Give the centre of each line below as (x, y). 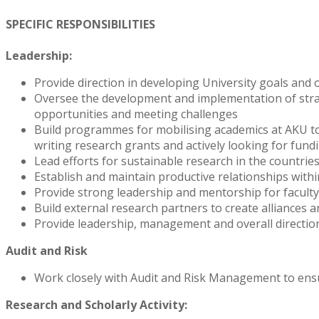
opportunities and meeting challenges (137, 114)
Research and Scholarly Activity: (98, 305)
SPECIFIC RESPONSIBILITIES (80, 25)
